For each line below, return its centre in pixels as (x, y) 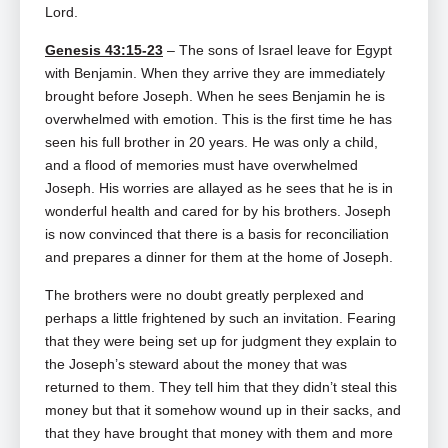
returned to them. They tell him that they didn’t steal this (221, 387)
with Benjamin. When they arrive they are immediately (215, 73)
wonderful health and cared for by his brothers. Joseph (218, 211)
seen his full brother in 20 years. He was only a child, (211, 142)
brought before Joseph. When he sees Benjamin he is (215, 96)
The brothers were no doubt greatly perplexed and (204, 295)
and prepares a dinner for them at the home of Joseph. (219, 257)
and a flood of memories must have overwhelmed (201, 165)
